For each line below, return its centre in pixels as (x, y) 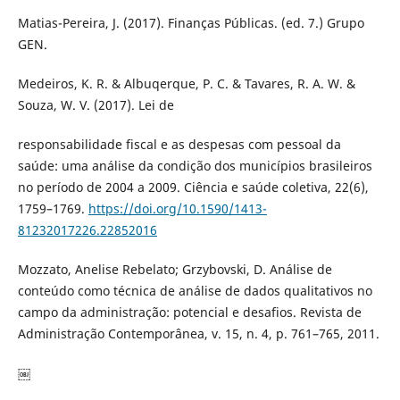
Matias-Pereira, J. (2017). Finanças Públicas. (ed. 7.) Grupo (191, 22)
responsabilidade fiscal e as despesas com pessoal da (179, 144)
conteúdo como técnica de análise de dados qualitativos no (195, 290)
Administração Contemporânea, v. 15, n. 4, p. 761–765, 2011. (198, 333)
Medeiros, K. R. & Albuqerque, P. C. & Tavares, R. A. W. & (186, 83)
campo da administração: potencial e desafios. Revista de (189, 312)
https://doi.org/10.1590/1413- (177, 208)
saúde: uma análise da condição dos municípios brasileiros (195, 165)
